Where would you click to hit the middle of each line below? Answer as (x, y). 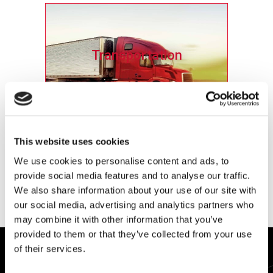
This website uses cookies (72, 141)
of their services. (50, 248)
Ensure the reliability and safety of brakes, (136, 123)
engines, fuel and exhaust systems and (136, 137)
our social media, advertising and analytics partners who (134, 204)
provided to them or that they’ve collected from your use (133, 234)
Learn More (136, 183)
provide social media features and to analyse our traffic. (132, 175)
